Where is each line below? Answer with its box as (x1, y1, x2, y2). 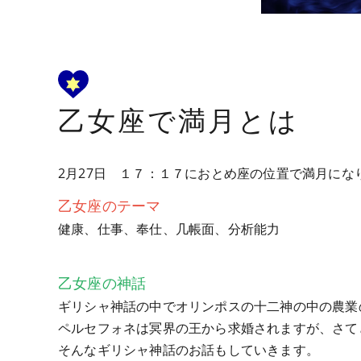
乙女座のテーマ (58, 196, 161, 215)
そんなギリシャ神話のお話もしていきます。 (58, 341, 319, 359)
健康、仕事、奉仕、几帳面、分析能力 (58, 220, 280, 238)
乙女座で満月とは (58, 101, 299, 138)
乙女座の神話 (58, 273, 147, 293)
